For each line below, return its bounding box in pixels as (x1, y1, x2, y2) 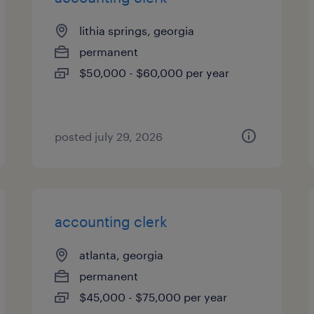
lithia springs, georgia (79, 24, 195, 37)
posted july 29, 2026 (55, 130, 163, 143)
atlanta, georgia (79, 248, 164, 261)
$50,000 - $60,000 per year (79, 66, 230, 79)
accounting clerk (55, 213, 168, 230)
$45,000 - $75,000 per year (79, 290, 228, 303)
